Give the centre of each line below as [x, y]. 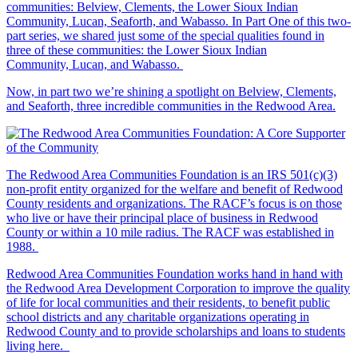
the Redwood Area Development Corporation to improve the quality [178, 288]
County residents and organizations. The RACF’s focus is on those [174, 203]
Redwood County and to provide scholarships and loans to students [176, 331]
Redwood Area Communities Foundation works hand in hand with [175, 273]
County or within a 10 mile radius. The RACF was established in [170, 232]
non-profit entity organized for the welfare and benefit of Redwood [175, 189]
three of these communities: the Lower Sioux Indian [137, 50]
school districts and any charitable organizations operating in [158, 316]
